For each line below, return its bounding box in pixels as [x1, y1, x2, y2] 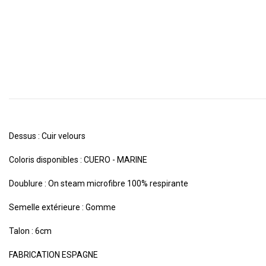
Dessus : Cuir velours [9, 131, 85, 141]
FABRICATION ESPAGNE [9, 249, 98, 259]
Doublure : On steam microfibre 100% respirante [9, 178, 188, 188]
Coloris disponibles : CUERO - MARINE [9, 154, 147, 164]
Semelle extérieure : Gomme [9, 202, 116, 212]
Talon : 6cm [9, 226, 52, 236]
